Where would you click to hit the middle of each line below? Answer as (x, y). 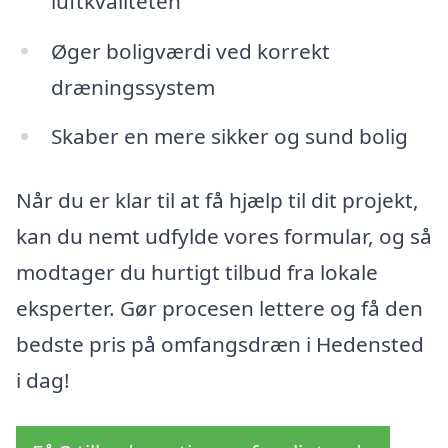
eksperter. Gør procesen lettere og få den (219, 308)
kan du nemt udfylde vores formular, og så (224, 236)
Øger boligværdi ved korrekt (190, 50)
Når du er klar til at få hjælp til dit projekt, (217, 200)
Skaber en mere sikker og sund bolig (229, 136)
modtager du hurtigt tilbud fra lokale (197, 272)
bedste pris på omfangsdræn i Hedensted (220, 344)
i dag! (43, 380)
